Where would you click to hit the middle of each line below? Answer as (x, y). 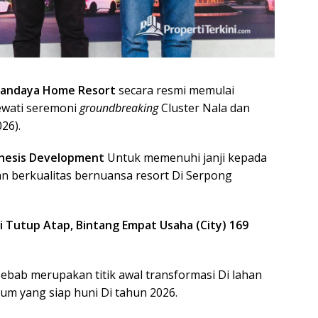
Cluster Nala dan (204, 108)
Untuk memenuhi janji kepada (186, 158)
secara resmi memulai (175, 91)
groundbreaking (119, 108)
